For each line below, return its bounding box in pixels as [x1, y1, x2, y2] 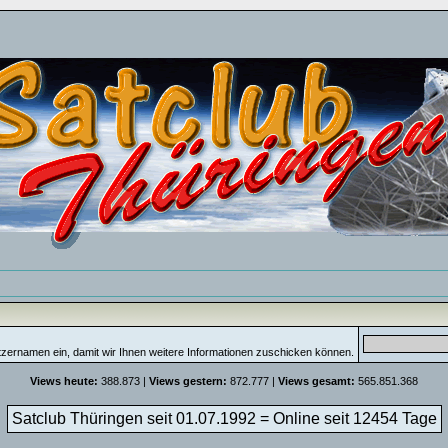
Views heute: [30, 375, 98, 387]
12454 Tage [352, 410, 437, 427]
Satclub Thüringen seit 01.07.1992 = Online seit [11, 410, 353, 427]
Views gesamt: [278, 375, 355, 387]
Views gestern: [149, 375, 227, 387]
